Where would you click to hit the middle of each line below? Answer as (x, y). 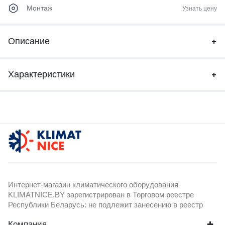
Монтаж (39, 8)
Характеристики (41, 75)
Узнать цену (200, 8)
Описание (29, 41)
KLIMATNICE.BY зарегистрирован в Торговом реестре (101, 195)
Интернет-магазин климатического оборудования (93, 185)
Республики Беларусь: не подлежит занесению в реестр (105, 205)
